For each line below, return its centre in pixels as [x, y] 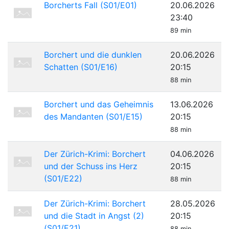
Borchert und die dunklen [93, 55]
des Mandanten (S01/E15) [93, 117]
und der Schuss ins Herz [91, 166]
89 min [181, 30]
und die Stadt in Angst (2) [94, 216]
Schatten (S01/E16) [81, 67]
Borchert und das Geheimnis [99, 104]
